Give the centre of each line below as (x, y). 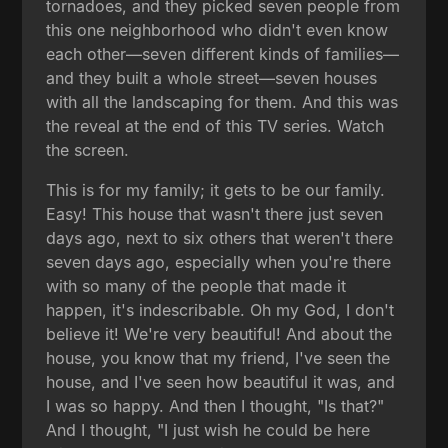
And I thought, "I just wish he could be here (208, 429)
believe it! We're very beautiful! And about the (219, 333)
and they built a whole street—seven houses (212, 77)
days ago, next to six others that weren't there (220, 237)
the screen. (88, 149)
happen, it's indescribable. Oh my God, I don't (220, 309)
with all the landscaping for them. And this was (222, 101)
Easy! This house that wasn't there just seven (215, 213)
